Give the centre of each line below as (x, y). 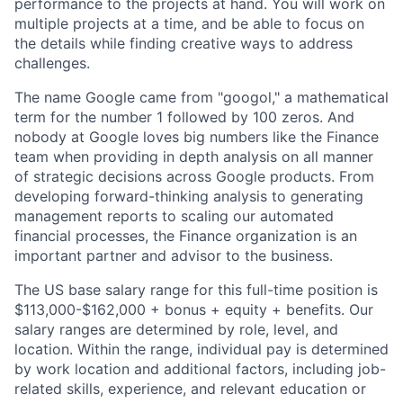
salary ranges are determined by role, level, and (176, 329)
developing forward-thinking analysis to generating (189, 196)
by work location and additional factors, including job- (200, 368)
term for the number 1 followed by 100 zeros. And (184, 116)
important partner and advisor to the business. (174, 255)
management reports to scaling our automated (174, 215)
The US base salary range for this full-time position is (196, 289)
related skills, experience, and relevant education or (190, 388)
